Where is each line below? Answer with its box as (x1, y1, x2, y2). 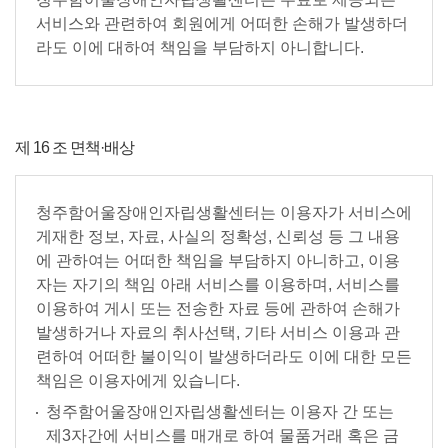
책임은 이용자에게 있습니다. (36, 372, 240, 389)
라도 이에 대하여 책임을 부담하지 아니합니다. (36, 39, 364, 56)
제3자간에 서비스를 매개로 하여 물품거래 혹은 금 (46, 427, 399, 444)
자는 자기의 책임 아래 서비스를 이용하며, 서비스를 (36, 276, 400, 293)
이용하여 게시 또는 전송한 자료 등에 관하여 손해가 (36, 300, 400, 317)
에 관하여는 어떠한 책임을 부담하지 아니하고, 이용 (36, 252, 400, 269)
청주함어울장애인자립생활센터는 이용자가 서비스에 (36, 204, 412, 221)
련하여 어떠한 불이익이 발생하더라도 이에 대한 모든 (36, 348, 412, 365)
